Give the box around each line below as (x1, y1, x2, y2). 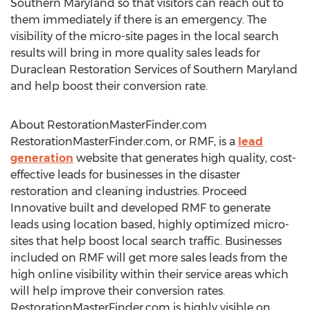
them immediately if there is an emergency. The (10, 13, 266, 26)
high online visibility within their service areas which (10, 268, 289, 281)
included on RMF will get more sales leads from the (10, 251, 287, 264)
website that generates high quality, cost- (73, 152, 296, 165)
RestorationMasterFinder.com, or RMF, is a (10, 135, 238, 148)
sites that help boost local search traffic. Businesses (10, 235, 282, 248)
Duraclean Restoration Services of (10, 63, 193, 76)
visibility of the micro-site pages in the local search (10, 30, 279, 43)
